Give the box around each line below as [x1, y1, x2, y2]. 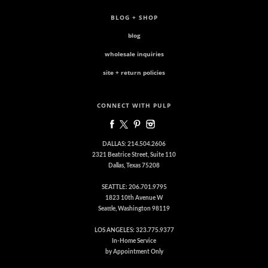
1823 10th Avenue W [105, 195, 163, 202]
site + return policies [103, 68, 165, 77]
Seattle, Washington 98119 [98, 206, 170, 212]
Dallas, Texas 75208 [108, 163, 160, 169]
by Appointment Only [105, 249, 163, 255]
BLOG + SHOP [110, 13, 158, 22]
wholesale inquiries [104, 50, 164, 59]
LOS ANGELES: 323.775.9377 [94, 227, 174, 234]
